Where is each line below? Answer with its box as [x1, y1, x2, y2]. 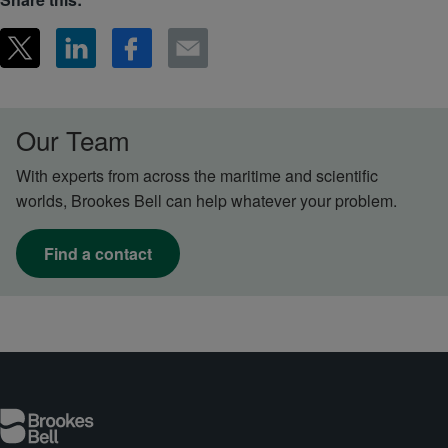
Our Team [16, 121, 130, 159]
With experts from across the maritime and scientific [16, 164, 378, 188]
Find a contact [44, 242, 152, 266]
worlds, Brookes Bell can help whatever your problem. [16, 189, 401, 213]
